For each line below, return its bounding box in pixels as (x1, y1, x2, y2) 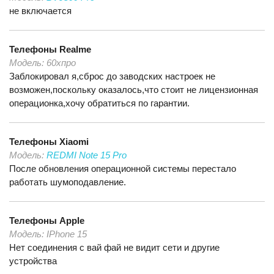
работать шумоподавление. (9, 177, 126, 187)
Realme (59, 44, 91, 54)
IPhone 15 (46, 229, 87, 239)
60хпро (46, 57, 76, 68)
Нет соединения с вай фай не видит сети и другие (9, 242, 220, 253)
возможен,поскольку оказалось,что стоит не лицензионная (9, 84, 258, 95)
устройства (9, 256, 57, 266)
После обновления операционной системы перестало (9, 163, 236, 174)
